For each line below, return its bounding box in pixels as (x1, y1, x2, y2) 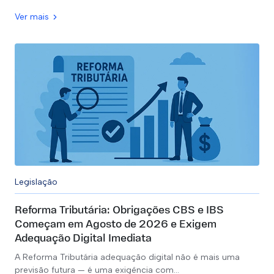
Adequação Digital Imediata (15, 233, 152, 245)
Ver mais (15, 12, 49, 22)
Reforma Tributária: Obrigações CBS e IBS (15, 205, 224, 217)
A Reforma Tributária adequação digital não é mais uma (15, 252, 240, 262)
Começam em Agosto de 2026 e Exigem (15, 219, 217, 231)
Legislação (15, 177, 57, 187)
